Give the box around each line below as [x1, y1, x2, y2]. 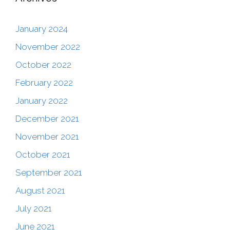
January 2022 [15, 95, 68, 106]
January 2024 [15, 24, 68, 34]
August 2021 [15, 185, 65, 196]
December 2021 [15, 113, 79, 124]
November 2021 [15, 131, 79, 142]
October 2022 [15, 60, 71, 70]
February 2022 [15, 78, 73, 88]
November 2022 [15, 42, 80, 52]
